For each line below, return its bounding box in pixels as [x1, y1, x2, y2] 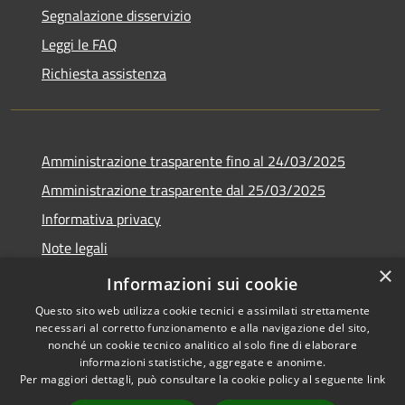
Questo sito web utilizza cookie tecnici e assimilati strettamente [34, 303, 371, 318]
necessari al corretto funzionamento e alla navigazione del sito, [34, 320, 371, 335]
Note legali [42, 236, 108, 259]
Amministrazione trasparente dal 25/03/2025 [42, 178, 325, 201]
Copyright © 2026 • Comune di [222, 357, 385, 377]
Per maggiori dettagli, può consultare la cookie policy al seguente [19, 372, 367, 387]
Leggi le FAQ [42, 33, 118, 55]
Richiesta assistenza [42, 61, 166, 84]
